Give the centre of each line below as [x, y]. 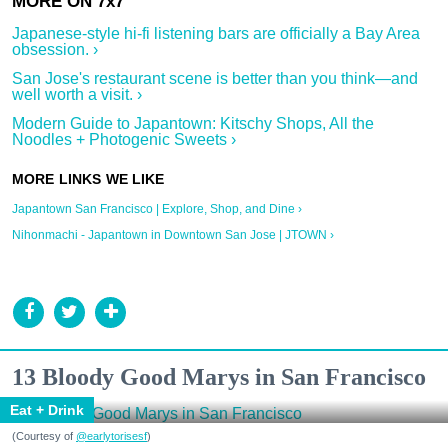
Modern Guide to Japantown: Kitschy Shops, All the [193, 123]
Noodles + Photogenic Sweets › [124, 139]
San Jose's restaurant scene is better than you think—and [215, 78]
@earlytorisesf [111, 435]
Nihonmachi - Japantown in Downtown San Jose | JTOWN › [173, 234]
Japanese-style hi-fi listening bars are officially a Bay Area [216, 33]
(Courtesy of [44, 435]
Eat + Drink [47, 409]
